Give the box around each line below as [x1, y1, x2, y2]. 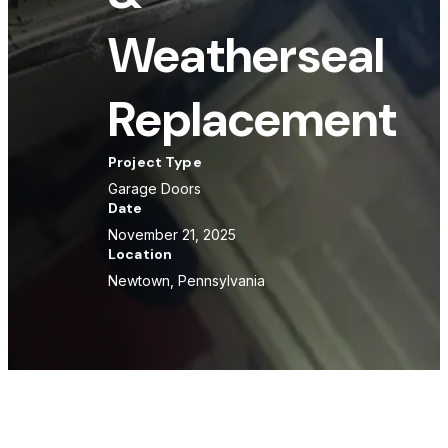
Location [108, 245, 173, 263]
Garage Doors [108, 180, 201, 197]
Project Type [108, 153, 202, 171]
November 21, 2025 [108, 226, 236, 243]
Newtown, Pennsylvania [108, 272, 265, 289]
